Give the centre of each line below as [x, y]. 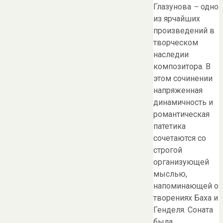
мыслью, [170, 174]
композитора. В [182, 67]
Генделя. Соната [183, 210]
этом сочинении [183, 79]
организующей [181, 162]
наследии [171, 55]
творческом [176, 43]
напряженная [178, 91]
